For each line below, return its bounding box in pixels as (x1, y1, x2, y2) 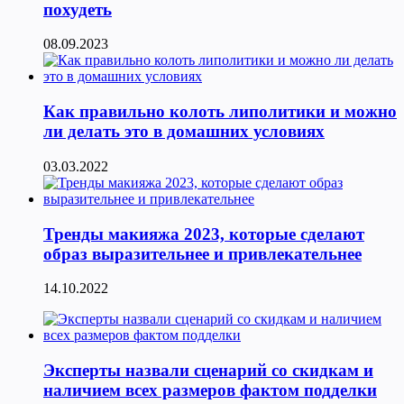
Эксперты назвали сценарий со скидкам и (43, 361, 373, 381)
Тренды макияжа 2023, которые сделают (43, 224, 364, 243)
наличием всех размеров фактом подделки (43, 381, 377, 400)
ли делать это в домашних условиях (43, 122, 325, 142)
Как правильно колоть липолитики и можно (43, 102, 397, 122)
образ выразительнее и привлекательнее (43, 243, 362, 263)
